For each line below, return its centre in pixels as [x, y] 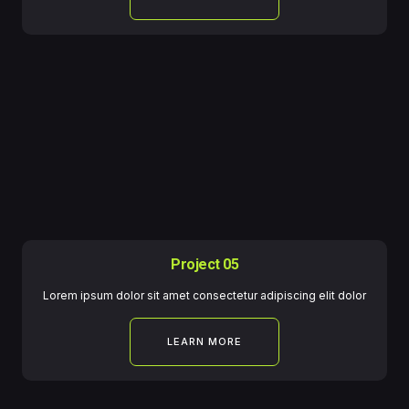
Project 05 [204, 265]
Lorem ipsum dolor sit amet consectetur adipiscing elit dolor [204, 296]
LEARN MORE [204, 342]
